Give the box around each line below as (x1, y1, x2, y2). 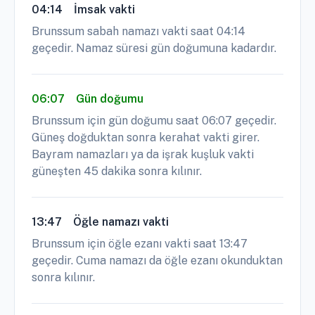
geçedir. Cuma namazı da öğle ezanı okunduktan (32, 254, 283, 268)
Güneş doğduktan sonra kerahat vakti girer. (32, 131, 259, 145)
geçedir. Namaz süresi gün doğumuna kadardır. (32, 41, 276, 56)
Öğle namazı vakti (73, 215, 169, 229)
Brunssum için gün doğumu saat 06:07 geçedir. (32, 114, 276, 128)
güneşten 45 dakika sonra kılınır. (32, 165, 202, 179)
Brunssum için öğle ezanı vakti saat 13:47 (32, 237, 247, 251)
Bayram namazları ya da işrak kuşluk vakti (32, 148, 254, 162)
